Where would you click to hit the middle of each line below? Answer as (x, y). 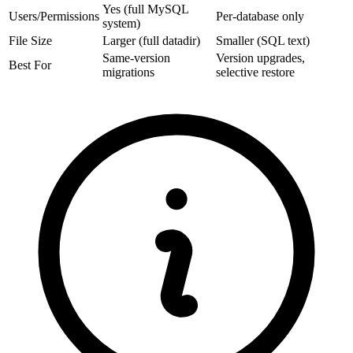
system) (121, 23)
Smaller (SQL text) (263, 40)
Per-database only (260, 16)
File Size (30, 40)
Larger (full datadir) (151, 40)
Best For (30, 65)
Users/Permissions (54, 16)
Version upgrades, (260, 58)
